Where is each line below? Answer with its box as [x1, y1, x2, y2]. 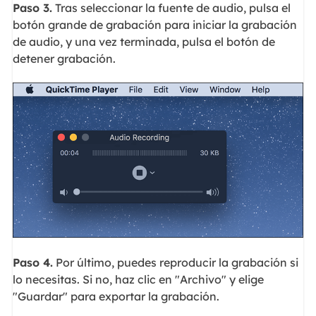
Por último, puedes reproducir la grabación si [52, 255, 298, 269]
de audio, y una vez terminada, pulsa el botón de [12, 34, 275, 49]
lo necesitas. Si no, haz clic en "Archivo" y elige [12, 272, 264, 286]
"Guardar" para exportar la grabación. [12, 288, 219, 303]
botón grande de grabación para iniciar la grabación [12, 17, 297, 32]
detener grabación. [12, 51, 116, 66]
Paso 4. [12, 255, 53, 269]
